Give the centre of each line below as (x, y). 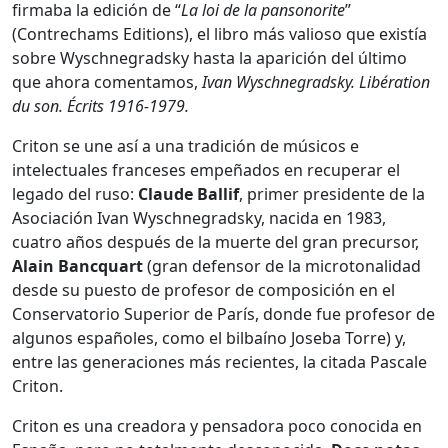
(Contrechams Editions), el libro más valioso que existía (219, 33)
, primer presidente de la (332, 193)
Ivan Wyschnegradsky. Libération (316, 81)
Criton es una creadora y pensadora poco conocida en (217, 425)
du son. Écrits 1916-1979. (100, 105)
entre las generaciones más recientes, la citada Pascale (219, 361)
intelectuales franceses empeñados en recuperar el (206, 169)
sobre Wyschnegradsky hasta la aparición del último (209, 57)
